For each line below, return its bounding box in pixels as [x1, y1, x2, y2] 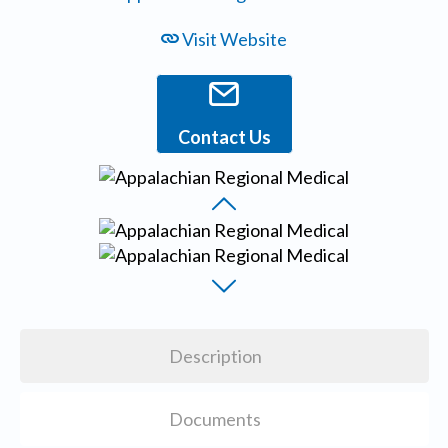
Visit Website [179, 28, 288, 51]
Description [168, 345, 262, 368]
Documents [169, 408, 262, 431]
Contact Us [177, 126, 271, 149]
